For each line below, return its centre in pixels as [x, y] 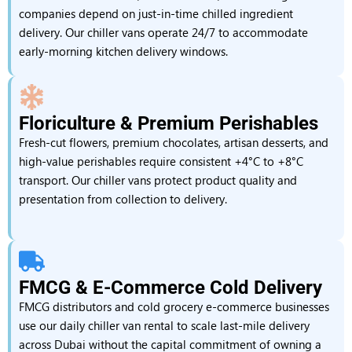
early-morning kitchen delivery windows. [123, 51]
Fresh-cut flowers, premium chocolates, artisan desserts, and [174, 142]
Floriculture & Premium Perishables [169, 123]
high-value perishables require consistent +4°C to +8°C [161, 161]
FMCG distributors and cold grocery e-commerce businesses [174, 306]
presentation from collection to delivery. [123, 199]
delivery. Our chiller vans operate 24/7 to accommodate [163, 32]
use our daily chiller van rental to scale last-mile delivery [164, 325]
